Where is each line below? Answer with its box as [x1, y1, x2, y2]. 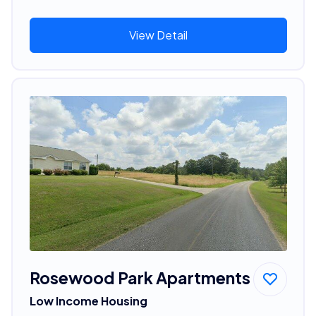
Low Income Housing [29, 293, 147, 308]
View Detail [128, 27, 188, 42]
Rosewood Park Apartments [29, 267, 250, 288]
